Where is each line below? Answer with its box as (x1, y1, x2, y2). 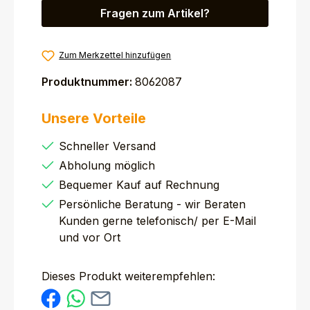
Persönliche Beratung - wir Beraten (59, 197, 246, 211)
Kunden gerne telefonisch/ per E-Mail (59, 214, 256, 228)
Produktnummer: (42, 75, 135, 89)
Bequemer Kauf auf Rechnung (59, 178, 219, 192)
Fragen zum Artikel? (100, 6, 210, 20)
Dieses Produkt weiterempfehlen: (42, 269, 215, 283)
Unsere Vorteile (42, 110, 146, 127)
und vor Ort (59, 230, 120, 244)
